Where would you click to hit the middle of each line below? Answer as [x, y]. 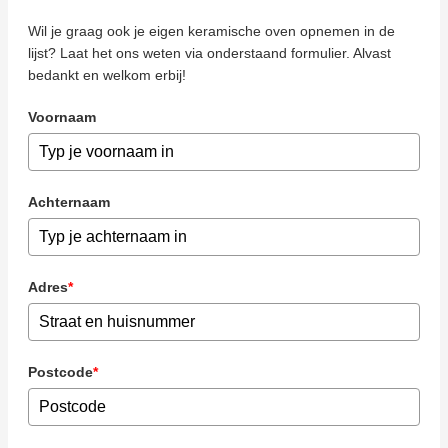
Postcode [60, 372]
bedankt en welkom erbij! [107, 75]
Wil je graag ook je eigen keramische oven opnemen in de [211, 31]
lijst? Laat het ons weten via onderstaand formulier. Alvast [209, 53]
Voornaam [62, 117]
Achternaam [69, 202]
